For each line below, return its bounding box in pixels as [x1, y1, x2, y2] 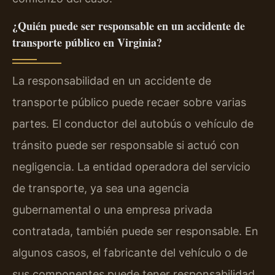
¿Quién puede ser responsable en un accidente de [12, 18, 245, 34]
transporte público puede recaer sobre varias [12, 96, 246, 109]
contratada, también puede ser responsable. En [12, 225, 258, 238]
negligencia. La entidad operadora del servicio [12, 160, 250, 174]
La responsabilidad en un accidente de [12, 74, 211, 88]
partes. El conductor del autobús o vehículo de [12, 117, 254, 131]
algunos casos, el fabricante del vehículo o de [12, 246, 247, 260]
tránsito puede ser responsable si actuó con [12, 139, 239, 152]
